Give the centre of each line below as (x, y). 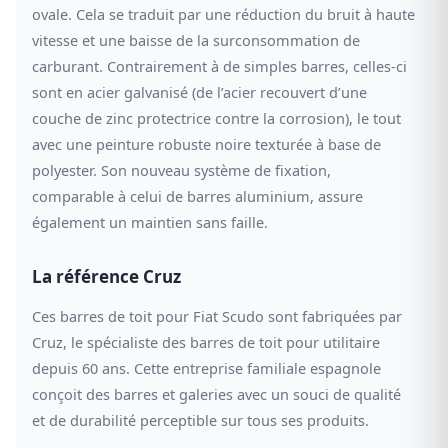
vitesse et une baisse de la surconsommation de (196, 39)
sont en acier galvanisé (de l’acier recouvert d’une (199, 91)
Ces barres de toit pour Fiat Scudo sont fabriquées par (217, 315)
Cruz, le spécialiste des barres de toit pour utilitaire (206, 341)
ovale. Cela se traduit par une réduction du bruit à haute (223, 13)
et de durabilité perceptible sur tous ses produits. (200, 419)
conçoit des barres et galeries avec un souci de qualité (216, 393)
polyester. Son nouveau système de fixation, (181, 169)
